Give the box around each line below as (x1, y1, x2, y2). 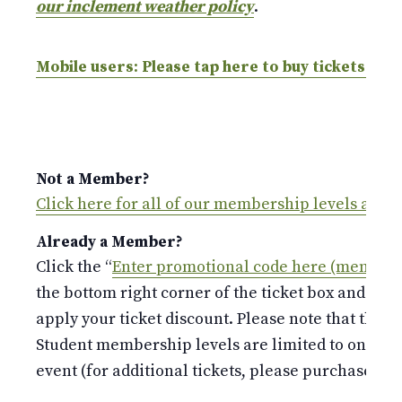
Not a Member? (36, 169, 150, 189)
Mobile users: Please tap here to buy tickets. (36, 57, 370, 77)
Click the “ (36, 256, 112, 277)
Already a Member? (36, 232, 183, 252)
